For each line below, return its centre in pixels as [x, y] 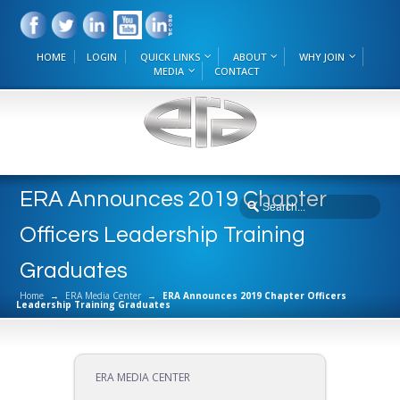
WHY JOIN [322, 57]
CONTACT [236, 71]
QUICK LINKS [170, 57]
